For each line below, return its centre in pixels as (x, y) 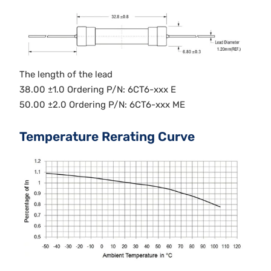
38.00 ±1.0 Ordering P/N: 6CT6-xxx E (98, 90)
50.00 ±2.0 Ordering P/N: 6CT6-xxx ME (102, 105)
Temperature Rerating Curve (107, 137)
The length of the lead (66, 75)
